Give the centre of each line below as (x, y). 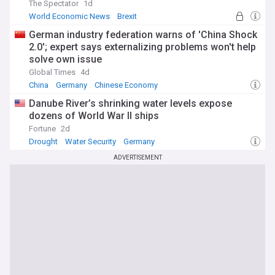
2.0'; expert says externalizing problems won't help (142, 47)
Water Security (91, 141)
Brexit (127, 16)
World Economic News (69, 16)
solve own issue (65, 59)
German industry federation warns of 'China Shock (143, 35)
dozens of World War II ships (94, 116)
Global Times (52, 72)
